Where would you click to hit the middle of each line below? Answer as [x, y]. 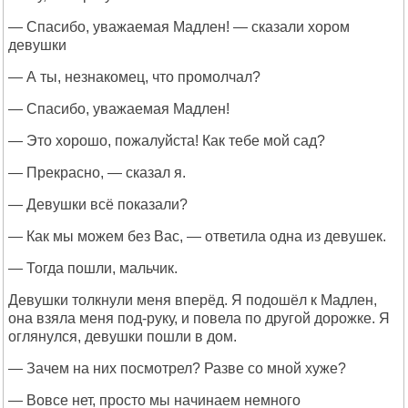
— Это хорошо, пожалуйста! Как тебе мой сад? [167, 141]
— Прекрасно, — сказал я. [97, 173]
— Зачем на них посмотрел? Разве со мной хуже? [177, 368]
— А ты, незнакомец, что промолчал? [134, 77]
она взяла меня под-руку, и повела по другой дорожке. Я [199, 318]
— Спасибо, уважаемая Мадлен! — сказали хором [179, 27]
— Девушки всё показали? [98, 204]
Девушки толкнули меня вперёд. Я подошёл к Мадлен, [193, 300]
